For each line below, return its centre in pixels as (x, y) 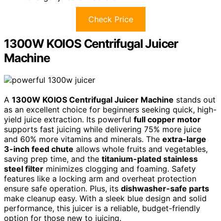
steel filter (24, 168)
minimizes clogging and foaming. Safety (120, 168)
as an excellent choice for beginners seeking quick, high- (110, 109)
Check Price (110, 19)
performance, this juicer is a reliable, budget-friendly (102, 208)
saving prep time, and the (53, 159)
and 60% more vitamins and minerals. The (83, 139)
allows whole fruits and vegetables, (141, 149)
